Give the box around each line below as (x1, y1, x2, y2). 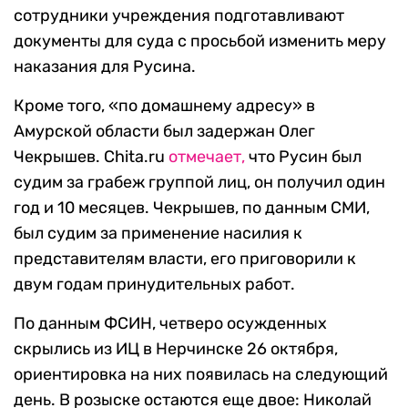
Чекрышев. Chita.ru (14, 147, 168, 168)
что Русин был (245, 147, 362, 168)
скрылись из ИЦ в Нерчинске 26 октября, (14, 339, 338, 360)
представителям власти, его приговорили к (14, 249, 356, 270)
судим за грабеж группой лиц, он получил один (14, 172, 385, 193)
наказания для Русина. (14, 56, 196, 77)
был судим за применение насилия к (14, 223, 302, 244)
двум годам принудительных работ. (14, 274, 295, 295)
